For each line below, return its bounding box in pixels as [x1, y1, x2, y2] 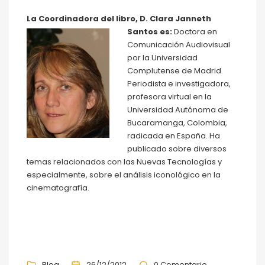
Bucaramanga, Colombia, [127, 117, 227, 128]
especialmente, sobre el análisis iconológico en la [27, 169, 221, 180]
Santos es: [127, 25, 172, 37]
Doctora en [172, 25, 217, 37]
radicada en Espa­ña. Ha [127, 130, 220, 141]
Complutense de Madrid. [127, 64, 223, 76]
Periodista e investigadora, [127, 77, 231, 89]
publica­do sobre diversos [127, 143, 227, 154]
